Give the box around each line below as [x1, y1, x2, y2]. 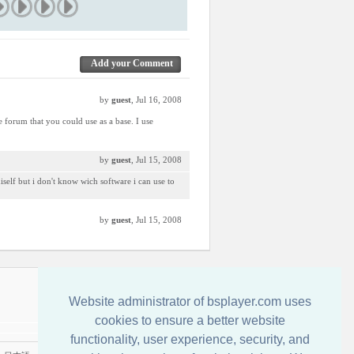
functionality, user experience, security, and [70, 333, 310, 347]
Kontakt [159, 282, 193, 293]
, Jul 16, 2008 [131, 95, 182, 104]
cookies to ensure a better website [94, 314, 285, 328]
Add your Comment [91, 58, 173, 69]
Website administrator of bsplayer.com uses [68, 295, 311, 309]
